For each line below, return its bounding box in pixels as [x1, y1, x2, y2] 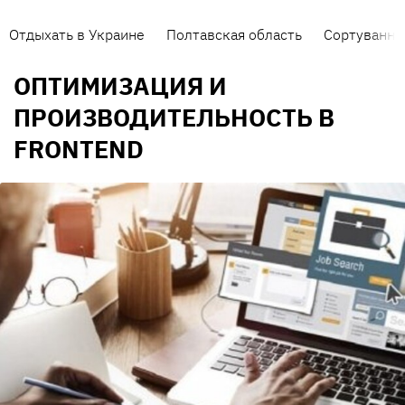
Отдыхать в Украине [9, 25, 145, 43]
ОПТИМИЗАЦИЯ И [14, 70, 227, 102]
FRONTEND [14, 133, 144, 165]
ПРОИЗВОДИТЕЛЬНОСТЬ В [14, 101, 334, 134]
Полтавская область [166, 25, 302, 43]
